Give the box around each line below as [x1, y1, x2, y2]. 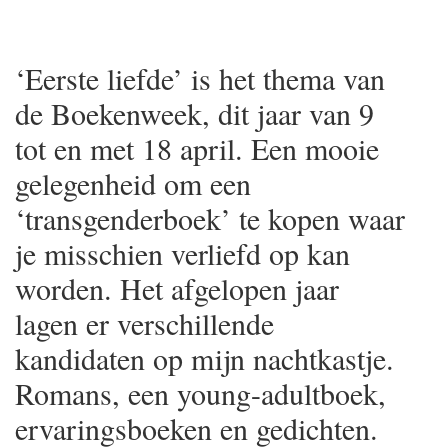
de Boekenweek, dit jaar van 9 [15, 92, 374, 133]
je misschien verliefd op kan [15, 232, 350, 273]
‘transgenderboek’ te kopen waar [15, 197, 405, 238]
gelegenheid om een [15, 162, 251, 203]
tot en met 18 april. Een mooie [15, 127, 379, 168]
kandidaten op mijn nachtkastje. [15, 337, 394, 378]
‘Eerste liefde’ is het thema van [15, 57, 385, 98]
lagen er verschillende [15, 302, 274, 343]
